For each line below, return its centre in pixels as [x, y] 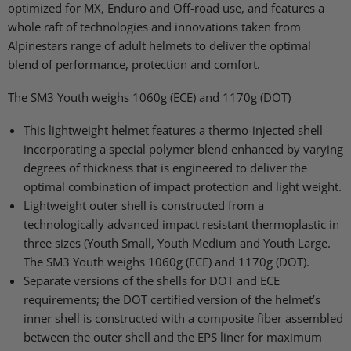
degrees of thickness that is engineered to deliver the [165, 168]
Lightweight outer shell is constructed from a [144, 205]
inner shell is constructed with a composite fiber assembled [183, 318]
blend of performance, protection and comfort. [134, 64]
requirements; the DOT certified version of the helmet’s [172, 299]
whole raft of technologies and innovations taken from [154, 27]
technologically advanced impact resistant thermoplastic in [181, 224]
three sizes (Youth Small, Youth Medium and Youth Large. [177, 243]
